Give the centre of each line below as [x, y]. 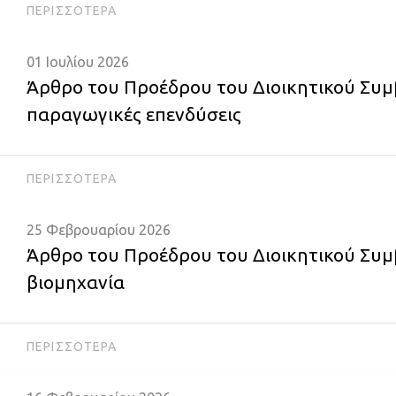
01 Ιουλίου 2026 [78, 62]
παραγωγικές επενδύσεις [134, 114]
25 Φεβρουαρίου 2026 [99, 230]
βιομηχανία [76, 282]
